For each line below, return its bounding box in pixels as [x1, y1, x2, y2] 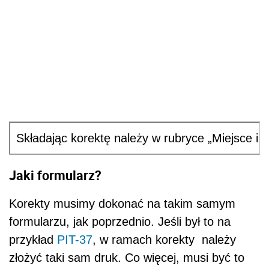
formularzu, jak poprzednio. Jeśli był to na [9, 214, 231, 228]
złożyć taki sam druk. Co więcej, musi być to [9, 250, 244, 264]
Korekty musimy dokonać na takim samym [9, 196, 235, 210]
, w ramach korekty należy [92, 232, 236, 246]
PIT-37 [57, 232, 92, 246]
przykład [9, 232, 57, 246]
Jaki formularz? [9, 166, 101, 184]
